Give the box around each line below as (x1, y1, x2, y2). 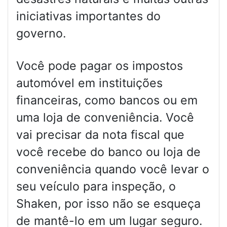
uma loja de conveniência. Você (16, 110, 194, 125)
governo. (16, 26, 66, 41)
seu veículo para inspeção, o (16, 179, 176, 194)
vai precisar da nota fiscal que (16, 128, 184, 142)
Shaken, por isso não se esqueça (16, 197, 201, 211)
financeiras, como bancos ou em (16, 93, 198, 108)
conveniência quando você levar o (16, 162, 209, 177)
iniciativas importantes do (16, 9, 161, 24)
